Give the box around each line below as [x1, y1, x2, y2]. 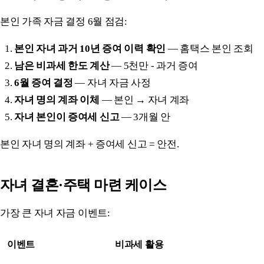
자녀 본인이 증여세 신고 [14, 111, 120, 123]
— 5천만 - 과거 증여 [109, 60, 198, 71]
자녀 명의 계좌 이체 [14, 94, 100, 105]
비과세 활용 [115, 239, 164, 249]
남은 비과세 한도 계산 [14, 60, 110, 71]
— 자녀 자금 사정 [72, 77, 151, 88]
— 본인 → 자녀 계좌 [99, 94, 190, 105]
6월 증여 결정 [14, 77, 73, 88]
